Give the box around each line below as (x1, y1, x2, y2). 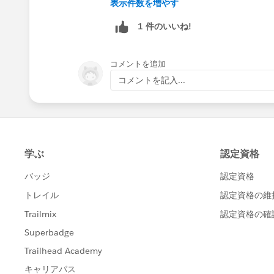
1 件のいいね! (138, 21, 191, 32)
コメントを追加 (110, 58, 166, 69)
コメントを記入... (118, 74, 185, 86)
